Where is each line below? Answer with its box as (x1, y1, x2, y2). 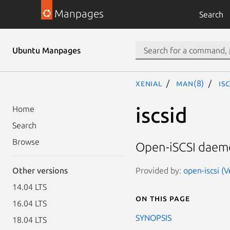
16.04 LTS (12, 199, 47, 208)
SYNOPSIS (136, 213, 171, 222)
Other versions (12, 166, 68, 175)
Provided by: (136, 165, 183, 175)
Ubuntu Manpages (12, 46, 81, 55)
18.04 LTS (12, 215, 47, 224)
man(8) (176, 79, 205, 88)
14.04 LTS (12, 182, 47, 191)
